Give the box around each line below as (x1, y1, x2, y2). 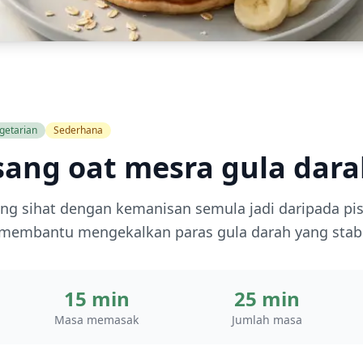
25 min (233, 285, 300, 312)
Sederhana (53, 123, 103, 137)
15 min (63, 285, 130, 312)
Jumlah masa (231, 312, 302, 327)
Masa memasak (54, 312, 139, 327)
